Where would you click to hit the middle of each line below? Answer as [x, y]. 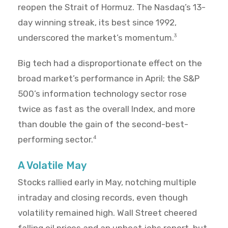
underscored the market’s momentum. [96, 38]
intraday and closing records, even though [103, 198]
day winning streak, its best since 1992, [97, 23]
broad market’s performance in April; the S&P [109, 79]
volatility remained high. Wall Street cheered [107, 213]
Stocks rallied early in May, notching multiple [107, 182]
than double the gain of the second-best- [103, 124]
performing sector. [55, 140]
